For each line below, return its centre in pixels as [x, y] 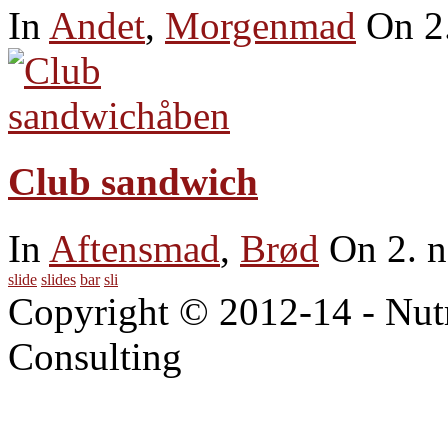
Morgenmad [260, 26]
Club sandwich [133, 182]
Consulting [95, 356]
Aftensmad [134, 248]
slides [58, 279]
